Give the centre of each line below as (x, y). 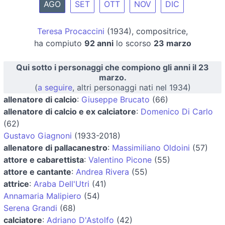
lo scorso (133, 43)
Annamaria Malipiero (42, 196)
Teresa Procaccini (71, 31)
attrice (16, 184)
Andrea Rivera (102, 172)
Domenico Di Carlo (177, 111)
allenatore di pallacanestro (55, 147)
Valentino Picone (120, 159)
